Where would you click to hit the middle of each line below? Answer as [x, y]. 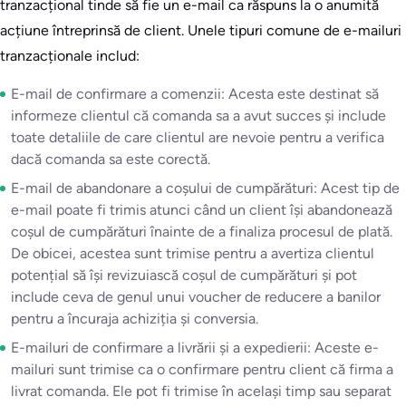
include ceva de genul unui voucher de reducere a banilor [196, 297]
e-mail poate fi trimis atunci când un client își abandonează [202, 210]
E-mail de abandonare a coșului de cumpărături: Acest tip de [205, 188]
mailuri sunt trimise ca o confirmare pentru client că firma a [202, 370]
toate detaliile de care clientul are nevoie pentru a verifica [198, 138]
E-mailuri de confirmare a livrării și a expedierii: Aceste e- [195, 348]
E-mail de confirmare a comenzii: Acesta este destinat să [195, 94]
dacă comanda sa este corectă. [111, 159]
